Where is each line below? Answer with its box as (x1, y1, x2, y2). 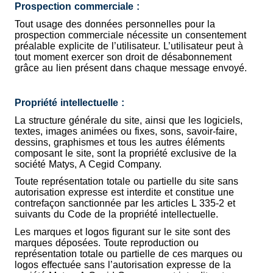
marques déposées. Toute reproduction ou (15, 238, 199, 249)
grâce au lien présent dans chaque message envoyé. (15, 62, 247, 73)
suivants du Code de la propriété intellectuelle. (15, 209, 218, 220)
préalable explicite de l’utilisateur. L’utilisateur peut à (15, 40, 243, 51)
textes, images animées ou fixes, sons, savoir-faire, (15, 126, 237, 136)
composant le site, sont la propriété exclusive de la (15, 147, 236, 158)
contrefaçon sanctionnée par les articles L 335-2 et (15, 198, 235, 209)
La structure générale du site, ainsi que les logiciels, (15, 115, 243, 126)
